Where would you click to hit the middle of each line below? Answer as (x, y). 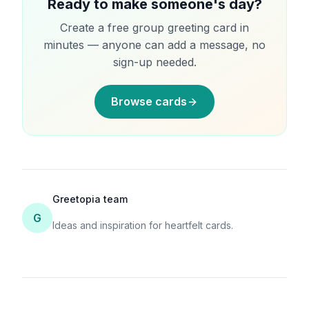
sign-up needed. (154, 62)
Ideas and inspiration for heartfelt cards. (143, 225)
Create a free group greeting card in (154, 28)
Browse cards (149, 101)
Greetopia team (90, 199)
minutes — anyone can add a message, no (154, 45)
